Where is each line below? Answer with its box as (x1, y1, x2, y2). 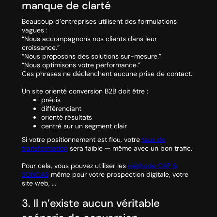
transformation (21, 144, 68, 153)
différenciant (41, 104, 81, 113)
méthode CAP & (127, 161, 178, 170)
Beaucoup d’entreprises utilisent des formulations (21, 17, 177, 26)
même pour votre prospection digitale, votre (48, 170, 188, 179)
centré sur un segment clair (41, 122, 127, 131)
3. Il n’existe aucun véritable (21, 196, 160, 211)
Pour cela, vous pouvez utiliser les (21, 161, 128, 170)
